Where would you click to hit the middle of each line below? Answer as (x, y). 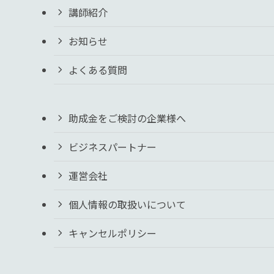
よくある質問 (98, 69)
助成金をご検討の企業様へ (127, 118)
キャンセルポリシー (113, 233)
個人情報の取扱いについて (127, 204)
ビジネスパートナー (113, 146)
